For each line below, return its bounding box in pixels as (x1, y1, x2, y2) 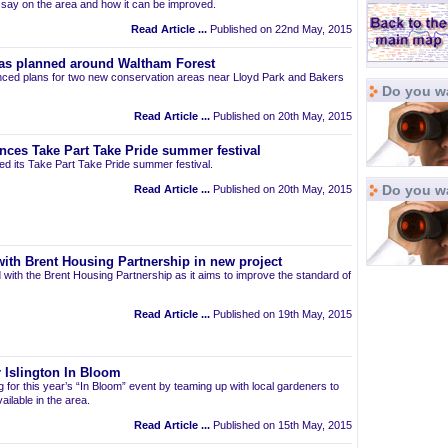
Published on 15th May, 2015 (210, 419, 352, 431)
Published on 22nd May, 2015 (207, 23, 352, 35)
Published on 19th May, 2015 (210, 308, 352, 320)
